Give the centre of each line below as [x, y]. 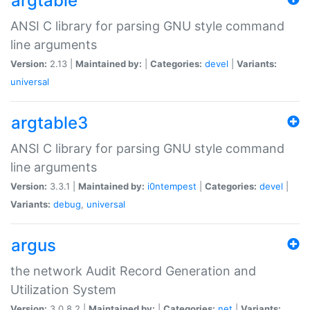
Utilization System [63, 289]
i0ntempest [172, 186]
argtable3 [49, 122]
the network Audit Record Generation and [133, 271]
